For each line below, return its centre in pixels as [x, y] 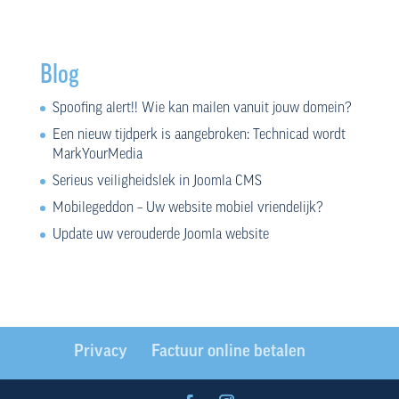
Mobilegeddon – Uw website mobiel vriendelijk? [187, 208]
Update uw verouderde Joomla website [160, 235]
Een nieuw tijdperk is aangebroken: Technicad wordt [199, 135]
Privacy [100, 352]
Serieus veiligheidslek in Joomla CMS [157, 181]
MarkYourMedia [97, 155]
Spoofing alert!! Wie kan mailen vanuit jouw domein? [202, 108]
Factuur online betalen [228, 352]
